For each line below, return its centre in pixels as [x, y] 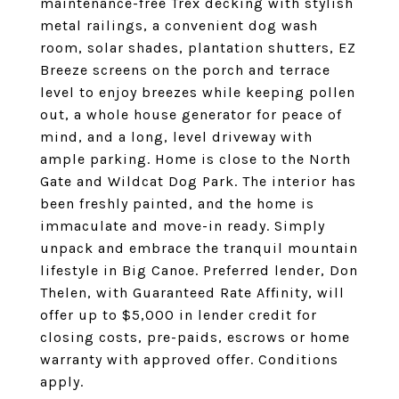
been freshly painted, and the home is [177, 204]
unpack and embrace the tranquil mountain [199, 248]
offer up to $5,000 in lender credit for [179, 315]
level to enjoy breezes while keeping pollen [198, 92]
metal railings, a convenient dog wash [179, 25]
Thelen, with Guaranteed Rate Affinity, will [192, 293]
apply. [62, 382]
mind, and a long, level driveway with [176, 137]
